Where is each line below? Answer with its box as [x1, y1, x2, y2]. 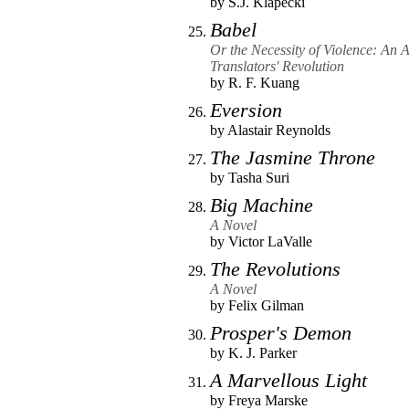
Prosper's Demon [210, 320, 351, 344]
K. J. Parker [228, 344, 297, 361]
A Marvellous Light [210, 368, 367, 392]
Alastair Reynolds [227, 121, 330, 138]
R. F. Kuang [228, 74, 299, 90]
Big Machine [210, 193, 313, 216]
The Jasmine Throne [210, 145, 375, 169]
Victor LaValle [228, 233, 312, 249]
